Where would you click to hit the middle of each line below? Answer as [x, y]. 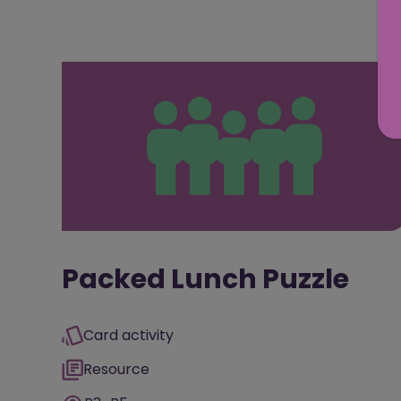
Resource [116, 370]
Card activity [128, 336]
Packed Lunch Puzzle [205, 280]
